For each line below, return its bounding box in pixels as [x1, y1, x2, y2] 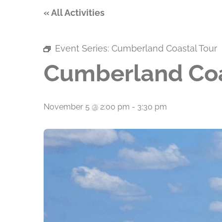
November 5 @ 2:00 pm [44, 102, 130, 111]
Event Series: [55, 43, 111, 54]
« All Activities [44, 7, 105, 18]
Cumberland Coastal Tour [111, 43, 217, 54]
